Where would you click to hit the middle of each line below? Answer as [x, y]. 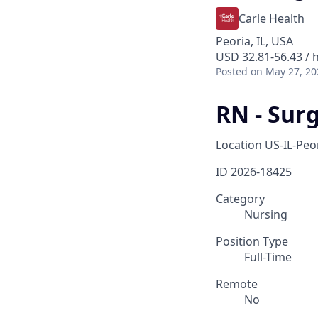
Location [239, 145]
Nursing [266, 215]
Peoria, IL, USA [254, 41]
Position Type [252, 242]
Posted [232, 71]
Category [240, 199]
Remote [237, 284]
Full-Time [268, 257]
